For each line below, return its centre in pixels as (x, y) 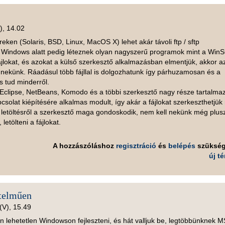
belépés (182, 146)
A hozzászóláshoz (84, 146)
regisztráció (136, 146)
